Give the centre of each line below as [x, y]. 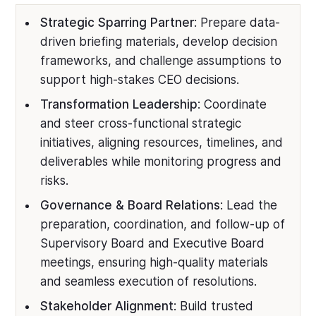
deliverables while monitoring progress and [161, 162]
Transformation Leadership [119, 104]
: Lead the [249, 205]
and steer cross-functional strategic [141, 123]
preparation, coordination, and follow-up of [163, 224]
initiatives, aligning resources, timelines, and [162, 142]
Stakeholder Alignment [107, 306]
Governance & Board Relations [130, 205]
